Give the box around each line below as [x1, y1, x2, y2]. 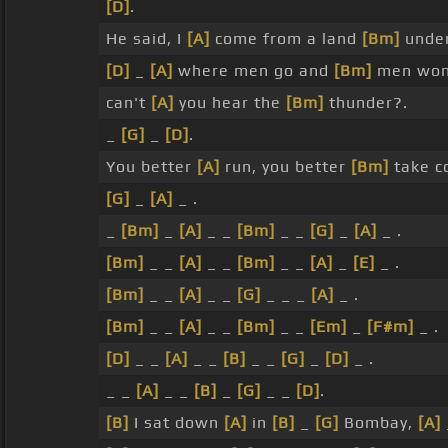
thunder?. [324, 93, 408, 113]
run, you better [220, 157, 351, 177]
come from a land [210, 29, 362, 49]
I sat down [129, 413, 224, 433]
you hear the [174, 93, 286, 113]
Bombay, [339, 413, 418, 433]
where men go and [173, 61, 334, 81]
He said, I [106, 29, 187, 49]
